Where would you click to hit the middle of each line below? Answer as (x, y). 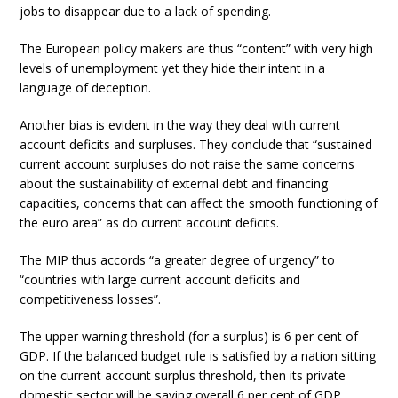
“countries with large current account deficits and (160, 279)
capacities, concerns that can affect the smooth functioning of (199, 203)
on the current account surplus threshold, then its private (183, 375)
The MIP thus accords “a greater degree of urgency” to (178, 260)
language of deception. (86, 88)
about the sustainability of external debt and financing (174, 183)
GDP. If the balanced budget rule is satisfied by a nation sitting (198, 356)
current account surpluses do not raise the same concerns (187, 164)
